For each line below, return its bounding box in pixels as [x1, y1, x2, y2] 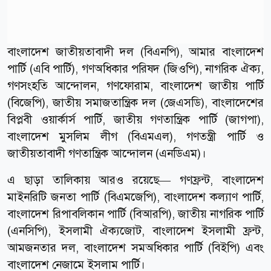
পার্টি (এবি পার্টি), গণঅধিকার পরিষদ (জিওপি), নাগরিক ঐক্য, [7, 60, 264, 76]
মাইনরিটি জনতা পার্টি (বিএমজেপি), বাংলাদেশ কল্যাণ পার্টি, [7, 189, 264, 204]
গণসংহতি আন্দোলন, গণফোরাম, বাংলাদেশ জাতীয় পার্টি [7, 77, 264, 93]
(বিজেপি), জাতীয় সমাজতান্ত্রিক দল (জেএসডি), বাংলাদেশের [7, 94, 264, 110]
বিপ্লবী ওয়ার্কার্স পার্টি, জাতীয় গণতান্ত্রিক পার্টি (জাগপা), [7, 111, 264, 127]
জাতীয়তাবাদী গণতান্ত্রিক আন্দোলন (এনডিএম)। [7, 145, 206, 161]
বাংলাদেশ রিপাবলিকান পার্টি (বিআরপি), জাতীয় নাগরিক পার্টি [7, 206, 264, 221]
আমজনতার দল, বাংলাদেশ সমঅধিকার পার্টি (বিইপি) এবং [7, 240, 264, 255]
